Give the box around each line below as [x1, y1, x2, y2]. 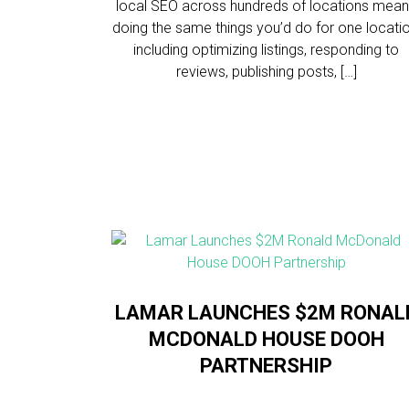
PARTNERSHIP [200, 354, 333, 377]
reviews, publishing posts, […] [175, 63, 357, 80]
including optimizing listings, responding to [133, 41, 400, 58]
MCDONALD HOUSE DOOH [148, 328, 384, 351]
